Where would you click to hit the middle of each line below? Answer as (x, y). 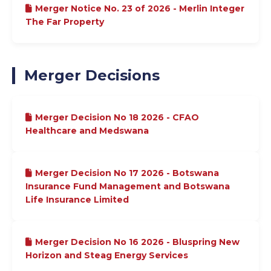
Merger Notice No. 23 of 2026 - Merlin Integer (140, 9)
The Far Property (65, 22)
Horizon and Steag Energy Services (107, 256)
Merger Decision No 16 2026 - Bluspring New (137, 242)
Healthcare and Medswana (87, 131)
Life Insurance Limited (77, 200)
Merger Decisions (92, 76)
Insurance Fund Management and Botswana (128, 187)
